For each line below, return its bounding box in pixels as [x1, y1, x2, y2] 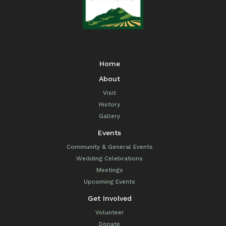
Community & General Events [66, 143, 153, 150]
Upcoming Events [84, 178, 136, 185]
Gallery [99, 112, 121, 120]
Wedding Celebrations [76, 154, 143, 162]
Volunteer [95, 208, 124, 216]
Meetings [96, 166, 123, 174]
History [99, 100, 121, 108]
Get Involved [87, 194, 132, 202]
